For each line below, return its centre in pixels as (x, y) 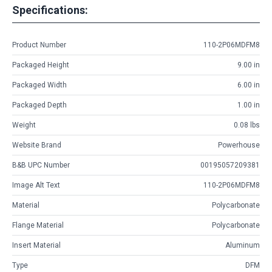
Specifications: (50, 10)
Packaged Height (41, 65)
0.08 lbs (247, 125)
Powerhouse (239, 145)
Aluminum (243, 246)
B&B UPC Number (41, 165)
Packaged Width (39, 85)
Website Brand (37, 145)
